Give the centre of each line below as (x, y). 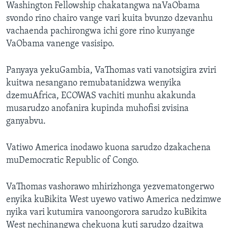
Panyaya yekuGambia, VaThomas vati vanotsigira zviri (111, 71)
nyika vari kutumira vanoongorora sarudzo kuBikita (107, 213)
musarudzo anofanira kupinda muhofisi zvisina (97, 109)
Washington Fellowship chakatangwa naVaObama (103, 6)
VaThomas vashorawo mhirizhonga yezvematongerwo (110, 187)
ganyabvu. (26, 122)
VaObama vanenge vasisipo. (60, 44)
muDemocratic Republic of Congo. (73, 161)
